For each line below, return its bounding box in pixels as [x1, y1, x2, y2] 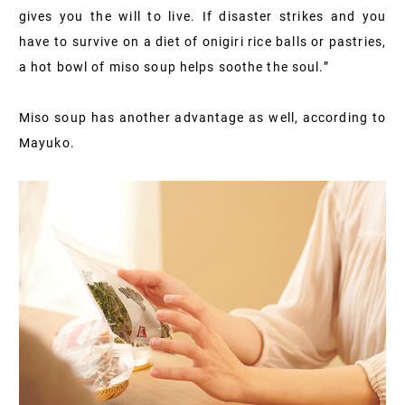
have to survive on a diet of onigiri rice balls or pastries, [19, 33, 386, 49]
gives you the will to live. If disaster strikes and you [19, 8, 386, 24]
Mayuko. [19, 135, 75, 150]
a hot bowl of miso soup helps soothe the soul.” [19, 59, 329, 74]
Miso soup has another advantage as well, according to [19, 109, 386, 125]
